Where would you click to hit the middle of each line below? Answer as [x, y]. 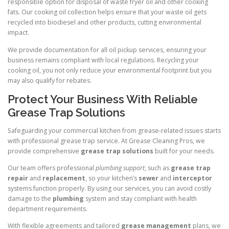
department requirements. [48, 209]
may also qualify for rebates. [50, 80]
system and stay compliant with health [140, 198]
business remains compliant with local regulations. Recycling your [103, 60]
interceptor [192, 178]
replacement [64, 178]
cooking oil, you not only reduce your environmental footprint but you [110, 70]
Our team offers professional [52, 168]
